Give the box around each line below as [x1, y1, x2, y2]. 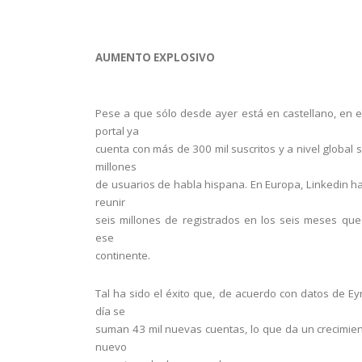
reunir [95, 195, 125, 209]
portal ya [95, 124, 139, 138]
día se [95, 304, 125, 318]
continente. [95, 248, 150, 263]
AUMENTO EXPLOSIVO [95, 50, 215, 65]
